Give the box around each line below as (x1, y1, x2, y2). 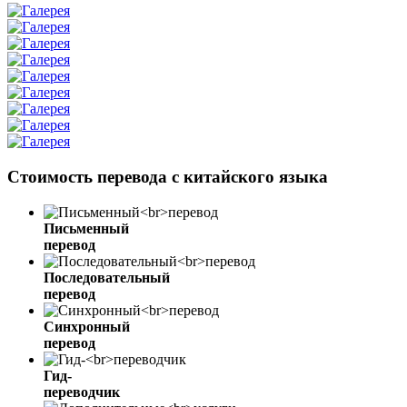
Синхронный (44, 318, 130, 334)
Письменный (44, 220, 129, 236)
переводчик (44, 383, 120, 400)
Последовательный (44, 269, 170, 285)
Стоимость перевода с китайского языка (7, 166, 328, 186)
